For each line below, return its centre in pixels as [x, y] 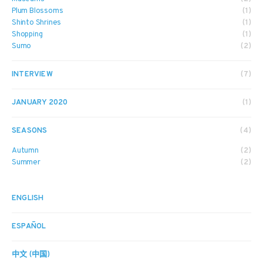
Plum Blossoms [38, 11]
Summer [26, 162]
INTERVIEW [32, 75]
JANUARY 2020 [40, 103]
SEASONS [30, 131]
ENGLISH [28, 198]
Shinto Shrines [37, 23]
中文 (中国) [31, 255]
